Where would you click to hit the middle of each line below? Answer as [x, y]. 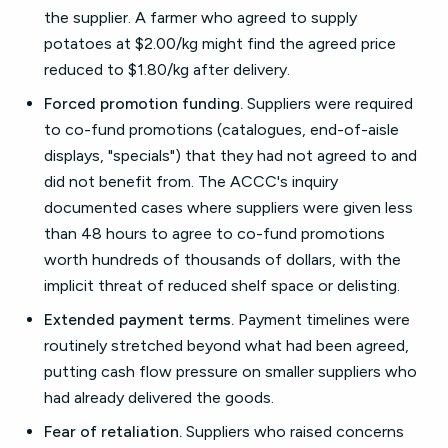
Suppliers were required [328, 103]
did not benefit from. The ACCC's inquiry [191, 181]
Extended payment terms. [139, 319]
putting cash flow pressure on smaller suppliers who [230, 371]
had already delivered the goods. [159, 397]
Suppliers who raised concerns [293, 431]
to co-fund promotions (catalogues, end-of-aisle [221, 129]
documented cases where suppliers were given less [228, 207]
